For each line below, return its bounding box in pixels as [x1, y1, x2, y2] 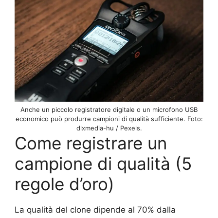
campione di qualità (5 [15, 153, 192, 174]
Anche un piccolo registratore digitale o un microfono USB [20, 106, 198, 114]
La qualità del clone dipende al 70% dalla [15, 205, 176, 215]
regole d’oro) [15, 174, 114, 195]
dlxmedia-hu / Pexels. [76, 124, 142, 132]
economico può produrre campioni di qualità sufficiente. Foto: [15, 115, 203, 123]
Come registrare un [15, 133, 167, 154]
